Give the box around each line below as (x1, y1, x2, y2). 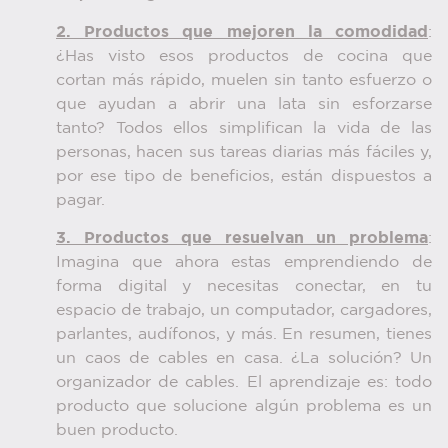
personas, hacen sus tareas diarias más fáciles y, (56, 144, 432, 160)
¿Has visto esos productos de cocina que (56, 48, 432, 64)
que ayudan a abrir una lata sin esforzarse (56, 96, 432, 112)
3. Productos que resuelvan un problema (56, 231, 428, 247)
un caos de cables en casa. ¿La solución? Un (56, 351, 432, 367)
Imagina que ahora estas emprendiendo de (56, 255, 432, 271)
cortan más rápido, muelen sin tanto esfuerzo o (56, 72, 432, 88)
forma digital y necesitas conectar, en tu (56, 279, 432, 295)
